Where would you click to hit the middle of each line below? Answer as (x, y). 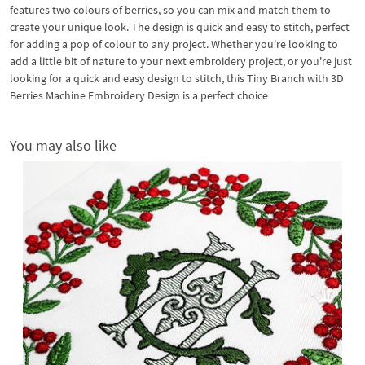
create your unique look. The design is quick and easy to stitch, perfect (180, 26)
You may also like (63, 145)
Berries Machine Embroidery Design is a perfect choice (139, 95)
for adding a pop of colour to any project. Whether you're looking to (174, 44)
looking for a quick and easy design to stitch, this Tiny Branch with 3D (177, 78)
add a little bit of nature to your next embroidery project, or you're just (181, 61)
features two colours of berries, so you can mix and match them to (170, 9)
